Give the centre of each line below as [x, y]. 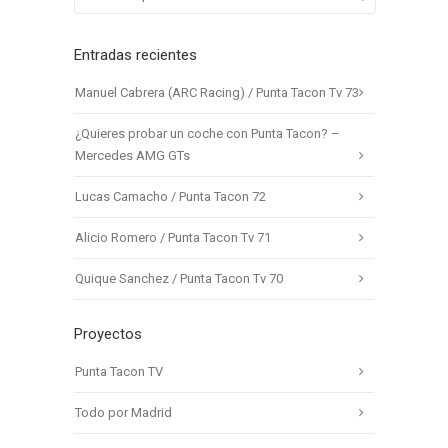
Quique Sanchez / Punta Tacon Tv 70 [179, 278]
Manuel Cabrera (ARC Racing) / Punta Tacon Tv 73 [217, 92]
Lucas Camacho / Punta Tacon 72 [170, 196]
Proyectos [108, 333]
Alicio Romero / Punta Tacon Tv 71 [173, 237]
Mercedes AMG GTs [132, 155]
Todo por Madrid [123, 412]
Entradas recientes [135, 54]
